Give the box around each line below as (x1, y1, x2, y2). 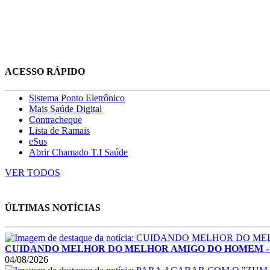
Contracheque (29, 115, 82, 125)
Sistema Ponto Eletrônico (29, 93, 125, 104)
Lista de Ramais (29, 125, 90, 136)
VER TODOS (5, 168, 60, 178)
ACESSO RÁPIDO (5, 66, 85, 77)
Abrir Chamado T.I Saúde (29, 147, 128, 158)
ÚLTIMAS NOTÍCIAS (5, 202, 101, 213)
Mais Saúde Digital (29, 104, 102, 115)
